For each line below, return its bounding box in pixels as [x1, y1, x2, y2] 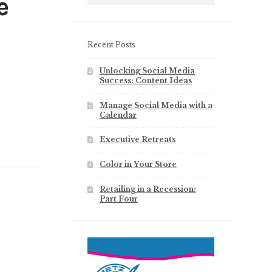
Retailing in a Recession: [99, 185, 196, 194]
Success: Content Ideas [99, 75, 192, 85]
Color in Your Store [99, 160, 177, 169]
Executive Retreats [99, 135, 175, 144]
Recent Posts [87, 39, 136, 49]
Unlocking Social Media [99, 66, 195, 75]
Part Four [99, 194, 138, 204]
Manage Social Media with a [99, 100, 212, 110]
